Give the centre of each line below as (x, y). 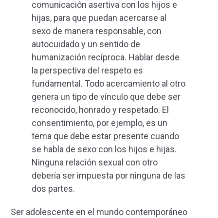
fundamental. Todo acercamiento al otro (109, 84)
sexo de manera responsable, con (97, 31)
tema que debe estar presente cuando (105, 136)
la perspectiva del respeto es (87, 71)
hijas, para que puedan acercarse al (99, 18)
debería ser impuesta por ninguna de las (109, 176)
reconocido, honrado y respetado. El (100, 110)
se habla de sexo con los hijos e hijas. (105, 149)
